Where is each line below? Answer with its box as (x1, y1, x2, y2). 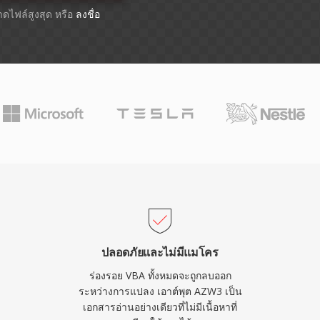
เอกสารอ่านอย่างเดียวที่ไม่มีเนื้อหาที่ (83, 300, 237, 314)
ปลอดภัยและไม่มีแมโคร (101, 244, 219, 260)
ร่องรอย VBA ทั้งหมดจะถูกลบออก (89, 269, 231, 282)
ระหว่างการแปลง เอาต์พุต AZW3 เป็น (78, 284, 242, 298)
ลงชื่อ (75, 7, 100, 21)
